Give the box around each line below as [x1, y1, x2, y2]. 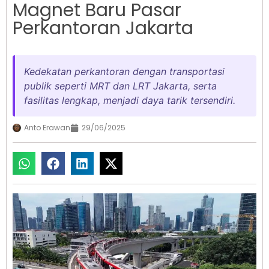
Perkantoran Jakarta [13, 16, 193, 41]
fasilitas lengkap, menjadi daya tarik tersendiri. [24, 94, 235, 107]
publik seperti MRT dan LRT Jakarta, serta [24, 80, 217, 92]
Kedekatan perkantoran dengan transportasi [24, 65, 225, 78]
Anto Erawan [24, 122, 70, 133]
